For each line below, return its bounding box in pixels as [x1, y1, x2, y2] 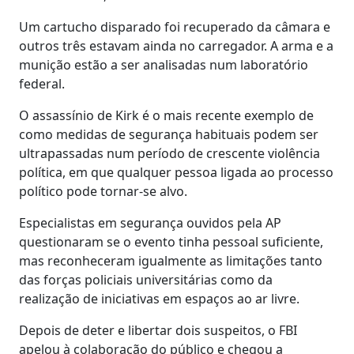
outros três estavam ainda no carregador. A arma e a [19, 36, 333, 55]
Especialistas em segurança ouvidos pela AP [19, 213, 281, 232]
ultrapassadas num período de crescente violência [19, 144, 320, 162]
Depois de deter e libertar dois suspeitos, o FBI [19, 321, 297, 339]
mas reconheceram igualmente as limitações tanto [19, 251, 322, 269]
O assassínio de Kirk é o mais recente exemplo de [19, 106, 314, 124]
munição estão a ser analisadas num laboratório [19, 55, 308, 73]
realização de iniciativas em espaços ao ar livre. [19, 289, 299, 307]
